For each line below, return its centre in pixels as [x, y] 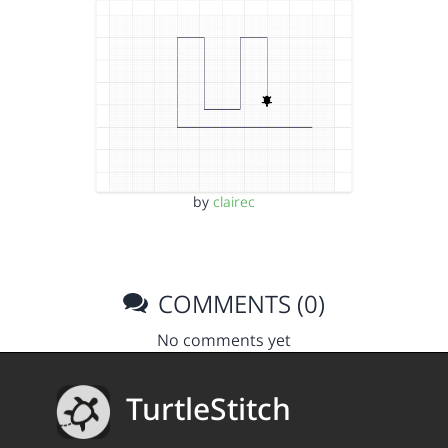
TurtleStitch [208, 409]
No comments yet [224, 340]
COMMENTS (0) [239, 304]
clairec [234, 202]
